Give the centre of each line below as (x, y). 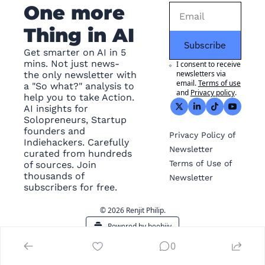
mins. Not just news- (72, 63)
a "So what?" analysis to (79, 86)
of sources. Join (60, 164)
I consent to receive (208, 64)
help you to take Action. (79, 97)
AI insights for (56, 108)
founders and (54, 131)
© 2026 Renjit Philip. (132, 210)
